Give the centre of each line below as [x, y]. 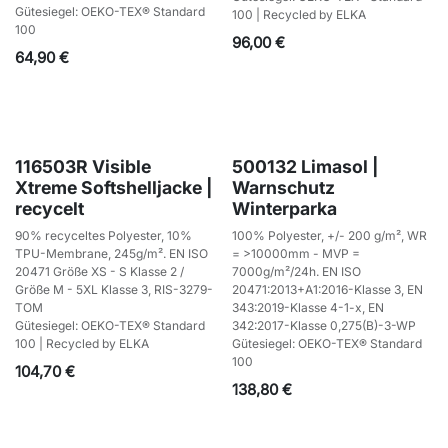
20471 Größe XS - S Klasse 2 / [99, 271]
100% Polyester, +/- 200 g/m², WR [329, 235]
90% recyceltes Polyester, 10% [103, 235]
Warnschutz [283, 187]
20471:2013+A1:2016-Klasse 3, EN [327, 289]
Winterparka [284, 208]
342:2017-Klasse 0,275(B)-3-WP [323, 325]
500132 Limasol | [305, 166]
